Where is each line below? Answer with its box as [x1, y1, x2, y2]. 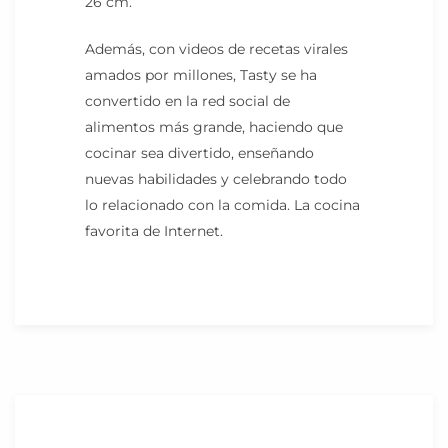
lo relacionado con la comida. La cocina [85, 195, 360, 214]
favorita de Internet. [85, 221, 223, 240]
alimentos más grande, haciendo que [85, 117, 343, 136]
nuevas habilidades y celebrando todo [85, 169, 347, 188]
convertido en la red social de [85, 91, 290, 110]
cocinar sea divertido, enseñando [85, 143, 314, 162]
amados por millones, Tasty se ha [85, 65, 317, 84]
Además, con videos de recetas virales [85, 39, 348, 58]
